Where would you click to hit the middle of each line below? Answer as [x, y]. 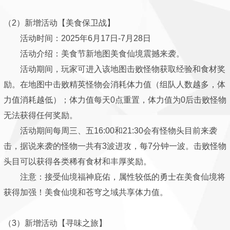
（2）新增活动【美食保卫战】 [59, 23]
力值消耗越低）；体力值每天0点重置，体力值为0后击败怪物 [115, 100]
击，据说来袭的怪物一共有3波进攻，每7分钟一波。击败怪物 [115, 146]
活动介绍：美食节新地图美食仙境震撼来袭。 [94, 54]
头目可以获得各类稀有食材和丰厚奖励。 [78, 161]
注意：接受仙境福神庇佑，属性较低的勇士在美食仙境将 [114, 177]
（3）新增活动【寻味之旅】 [55, 223]
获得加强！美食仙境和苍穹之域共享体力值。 [86, 192]
